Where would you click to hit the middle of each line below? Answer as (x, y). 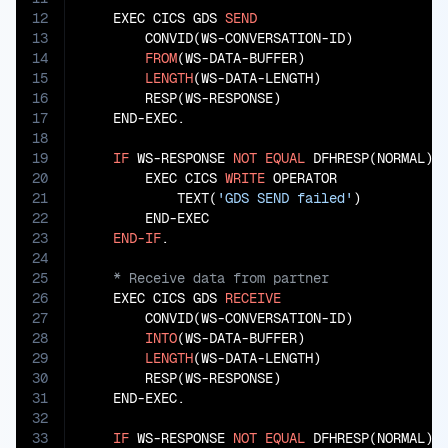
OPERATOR (301, 178)
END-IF (137, 238)
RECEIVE (253, 298)
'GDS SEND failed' (285, 198)
